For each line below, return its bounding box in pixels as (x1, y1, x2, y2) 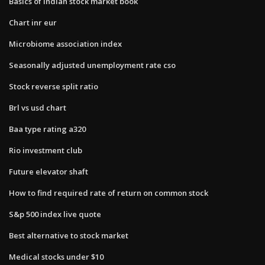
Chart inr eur (9, 17, 57, 28)
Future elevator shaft (9, 166, 88, 177)
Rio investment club (9, 144, 82, 156)
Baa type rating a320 (9, 123, 86, 134)
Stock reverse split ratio (9, 80, 98, 92)
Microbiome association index (9, 38, 122, 49)
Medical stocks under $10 (9, 251, 104, 262)
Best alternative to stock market (9, 230, 128, 241)
